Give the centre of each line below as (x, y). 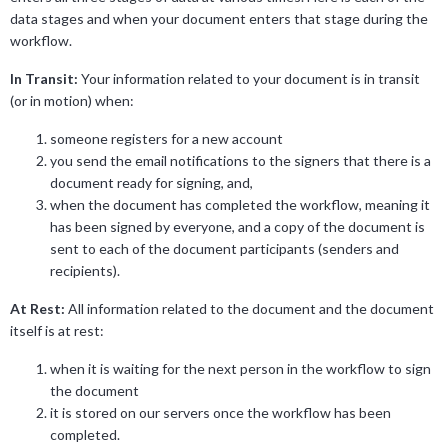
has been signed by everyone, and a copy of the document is (237, 227)
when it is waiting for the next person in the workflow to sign (240, 369)
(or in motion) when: (72, 101)
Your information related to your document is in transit (249, 79)
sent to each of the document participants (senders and (224, 249)
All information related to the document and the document (249, 309)
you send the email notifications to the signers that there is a (240, 161)
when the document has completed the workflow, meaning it (240, 205)
